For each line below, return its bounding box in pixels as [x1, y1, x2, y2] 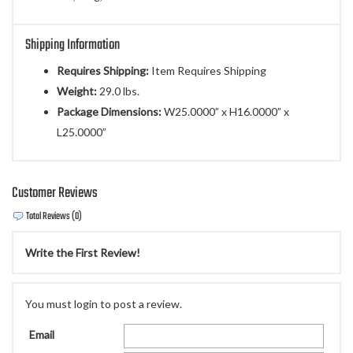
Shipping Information [25, 34, 120, 58]
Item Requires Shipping [149, 64, 266, 78]
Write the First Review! [25, 246, 140, 260]
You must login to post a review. [25, 297, 182, 311]
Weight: [57, 84, 97, 98]
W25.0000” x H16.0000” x [162, 105, 289, 119]
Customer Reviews [12, 182, 98, 206]
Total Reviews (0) [24, 209, 82, 225]
